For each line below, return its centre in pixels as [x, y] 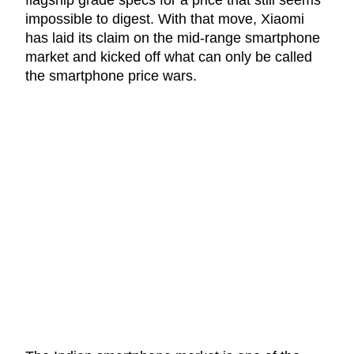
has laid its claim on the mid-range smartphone [173, 38]
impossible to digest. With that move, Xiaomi [165, 19]
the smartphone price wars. [111, 75]
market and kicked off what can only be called [169, 56]
